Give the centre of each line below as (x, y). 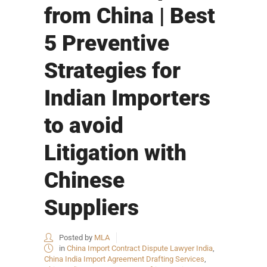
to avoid (84, 125)
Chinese (84, 180)
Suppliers (91, 207)
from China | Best (130, 15)
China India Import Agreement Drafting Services (124, 259)
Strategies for (112, 70)
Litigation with (115, 153)
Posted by (76, 237)
